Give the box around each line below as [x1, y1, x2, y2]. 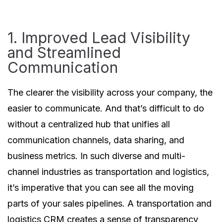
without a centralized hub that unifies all [7, 119, 170, 129]
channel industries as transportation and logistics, [7, 166, 209, 177]
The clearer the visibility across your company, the [7, 87, 213, 98]
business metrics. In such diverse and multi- [7, 151, 185, 161]
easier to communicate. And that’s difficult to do [7, 103, 204, 113]
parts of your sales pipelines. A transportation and [7, 198, 212, 209]
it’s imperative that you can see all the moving [7, 182, 194, 193]
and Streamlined [7, 44, 121, 61]
